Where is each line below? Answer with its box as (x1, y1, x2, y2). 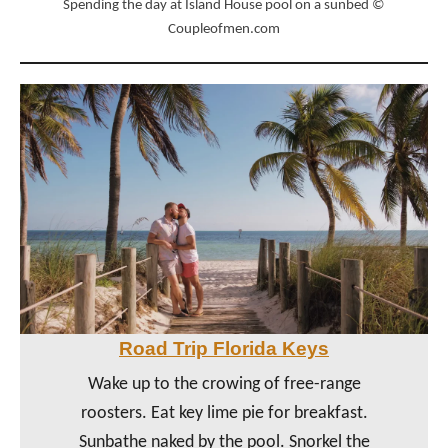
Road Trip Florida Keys (119, 337, 329, 359)
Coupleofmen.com (168, 21, 280, 37)
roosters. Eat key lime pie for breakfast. (80, 403, 368, 423)
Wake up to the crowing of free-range (87, 374, 361, 394)
